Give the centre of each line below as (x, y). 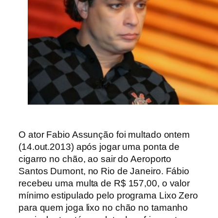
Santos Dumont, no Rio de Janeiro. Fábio (104, 171)
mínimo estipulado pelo (68, 196)
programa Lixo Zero (157, 196)
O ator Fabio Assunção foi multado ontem (104, 135)
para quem (41, 208)
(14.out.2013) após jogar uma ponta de (99, 147)
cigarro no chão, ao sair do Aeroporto (95, 159)
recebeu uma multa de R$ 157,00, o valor (104, 183)
